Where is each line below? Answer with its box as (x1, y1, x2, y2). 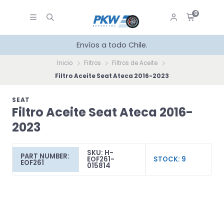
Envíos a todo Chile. (76, 40, 147, 50)
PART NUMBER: (20, 151, 69, 161)
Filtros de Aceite (112, 59, 158, 67)
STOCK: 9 (153, 154, 186, 164)
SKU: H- (86, 148, 113, 158)
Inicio (57, 59, 73, 67)
